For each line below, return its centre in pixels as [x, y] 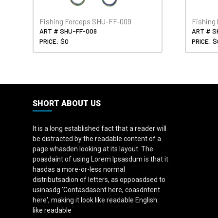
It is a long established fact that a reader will [100, 128]
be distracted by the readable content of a [97, 138]
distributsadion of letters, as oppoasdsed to [99, 179]
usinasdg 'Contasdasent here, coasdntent [96, 190]
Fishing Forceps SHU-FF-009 [85, 21]
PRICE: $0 [54, 41]
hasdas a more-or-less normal [79, 169]
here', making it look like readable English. [96, 200]
